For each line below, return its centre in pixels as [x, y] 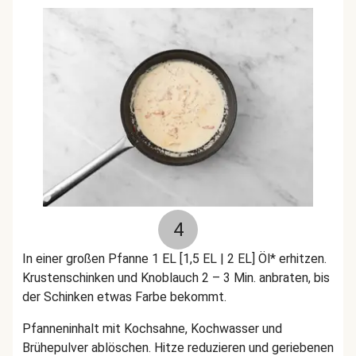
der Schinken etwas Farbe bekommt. [124, 297]
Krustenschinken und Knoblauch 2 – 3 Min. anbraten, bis [176, 278]
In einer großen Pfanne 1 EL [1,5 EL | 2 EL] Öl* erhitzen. [174, 259]
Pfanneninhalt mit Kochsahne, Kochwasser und [152, 329]
